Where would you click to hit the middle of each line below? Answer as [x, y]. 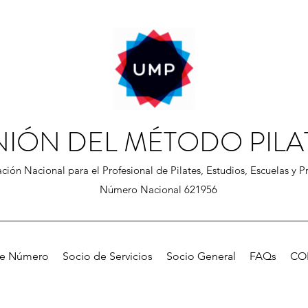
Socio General [201, 256]
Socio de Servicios [107, 256]
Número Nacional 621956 [158, 189]
